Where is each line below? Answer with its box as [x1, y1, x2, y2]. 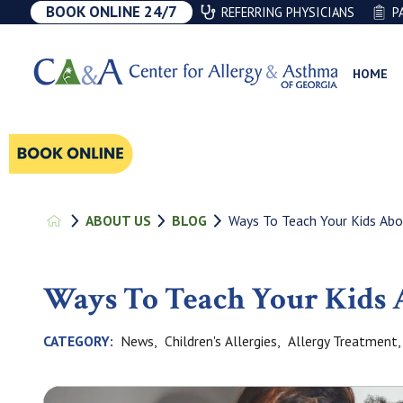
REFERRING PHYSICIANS [221, 4, 355, 21]
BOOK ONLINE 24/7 [45, 2, 177, 22]
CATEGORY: [43, 332, 114, 351]
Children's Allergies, [164, 331, 281, 350]
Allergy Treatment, [287, 331, 401, 350]
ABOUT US [85, 211, 152, 230]
